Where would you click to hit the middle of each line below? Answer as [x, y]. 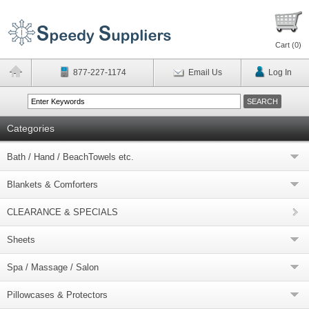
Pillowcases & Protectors [57, 295]
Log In [280, 72]
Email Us [205, 72]
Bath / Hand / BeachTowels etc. [70, 157]
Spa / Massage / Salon [53, 267]
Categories [31, 128]
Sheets [21, 240]
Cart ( [285, 45]
